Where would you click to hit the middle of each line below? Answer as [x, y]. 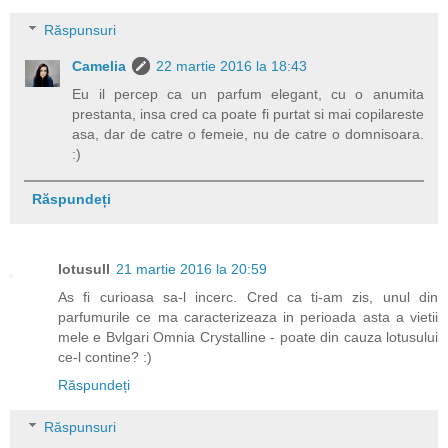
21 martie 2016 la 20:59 [191, 269]
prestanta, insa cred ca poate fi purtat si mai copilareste [248, 114]
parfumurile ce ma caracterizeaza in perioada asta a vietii [248, 317]
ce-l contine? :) [105, 357]
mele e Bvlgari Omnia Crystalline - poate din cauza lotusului [248, 337]
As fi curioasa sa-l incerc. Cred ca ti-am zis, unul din [248, 297]
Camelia [99, 66]
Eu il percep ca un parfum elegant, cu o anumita [248, 94]
